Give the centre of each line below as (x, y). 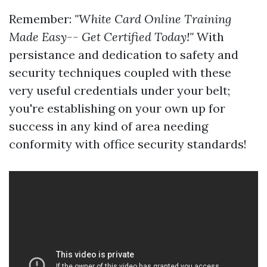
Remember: (42, 19)
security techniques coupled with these (120, 73)
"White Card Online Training (153, 19)
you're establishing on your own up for (117, 108)
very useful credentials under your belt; (119, 91)
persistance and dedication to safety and (124, 55)
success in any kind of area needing (108, 126)
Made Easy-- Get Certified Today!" (101, 37)
